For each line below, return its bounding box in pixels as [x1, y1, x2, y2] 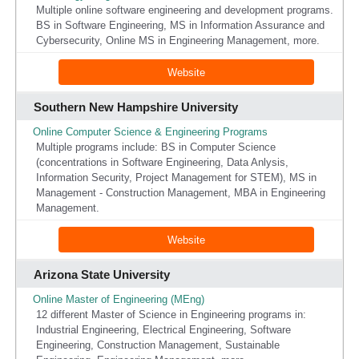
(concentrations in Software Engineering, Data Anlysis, [35, 156, 288, 169]
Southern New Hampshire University [33, 99, 238, 114]
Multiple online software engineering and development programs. [35, 3, 333, 16]
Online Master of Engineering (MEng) [32, 293, 204, 306]
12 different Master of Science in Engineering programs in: [35, 309, 306, 321]
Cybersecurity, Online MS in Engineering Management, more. [35, 34, 320, 46]
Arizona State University [33, 267, 170, 281]
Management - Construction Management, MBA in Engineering [35, 187, 325, 200]
